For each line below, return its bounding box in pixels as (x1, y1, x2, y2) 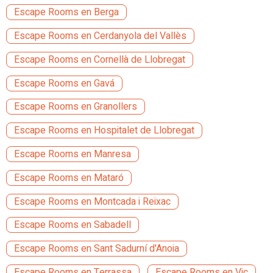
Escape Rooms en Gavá (14, 76, 115, 91)
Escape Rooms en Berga (14, 5, 119, 20)
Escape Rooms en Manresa (14, 146, 131, 161)
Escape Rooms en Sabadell (14, 218, 131, 233)
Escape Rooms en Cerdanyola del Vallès (14, 28, 186, 43)
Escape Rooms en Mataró (14, 170, 124, 185)
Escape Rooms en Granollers (14, 99, 137, 115)
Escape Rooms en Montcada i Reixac (14, 194, 171, 209)
